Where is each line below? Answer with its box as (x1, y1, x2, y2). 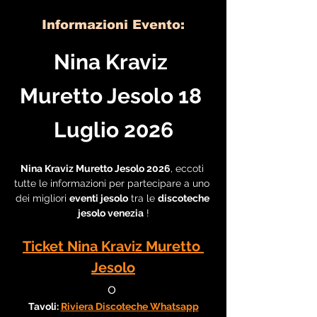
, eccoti (170, 163, 207, 174)
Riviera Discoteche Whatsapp (60, 301, 199, 312)
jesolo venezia (77, 207, 144, 219)
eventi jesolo (69, 192, 128, 204)
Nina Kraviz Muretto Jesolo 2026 (20, 163, 171, 174)
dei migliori (15, 192, 69, 204)
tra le (127, 192, 158, 204)
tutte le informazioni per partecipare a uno (14, 178, 212, 189)
